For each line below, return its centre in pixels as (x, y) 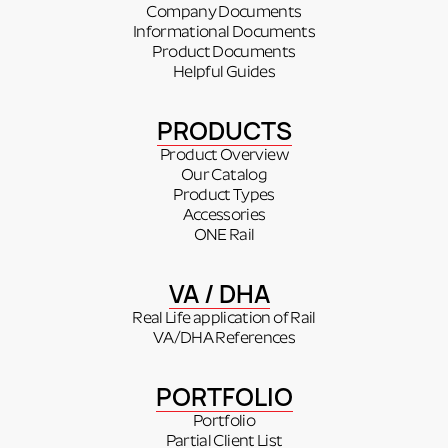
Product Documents (224, 52)
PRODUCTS (224, 130)
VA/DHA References (224, 338)
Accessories (224, 215)
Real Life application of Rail (224, 318)
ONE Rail (224, 235)
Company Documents (224, 12)
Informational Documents (224, 32)
